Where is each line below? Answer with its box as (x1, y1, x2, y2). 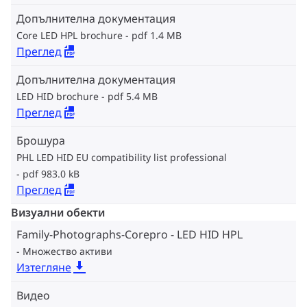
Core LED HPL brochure (16, 29, 123, 42)
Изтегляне (16, 260, 71, 275)
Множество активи (23, 245, 112, 258)
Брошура (16, 133, 65, 148)
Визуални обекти (11, 205, 105, 220)
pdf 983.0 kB (23, 167, 79, 180)
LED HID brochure (16, 90, 99, 103)
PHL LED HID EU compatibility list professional (16, 151, 227, 164)
